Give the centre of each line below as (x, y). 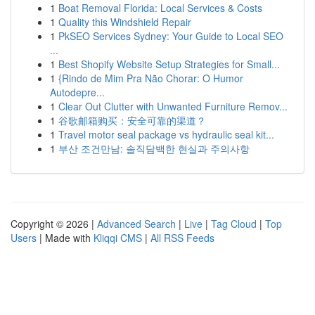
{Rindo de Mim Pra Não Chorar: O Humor (151, 78)
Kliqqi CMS (118, 238)
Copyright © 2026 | (54, 224)
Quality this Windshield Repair (125, 22)
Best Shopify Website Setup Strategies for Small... (169, 64)
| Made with (65, 238)
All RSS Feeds (182, 238)
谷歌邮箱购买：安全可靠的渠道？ (132, 120)
